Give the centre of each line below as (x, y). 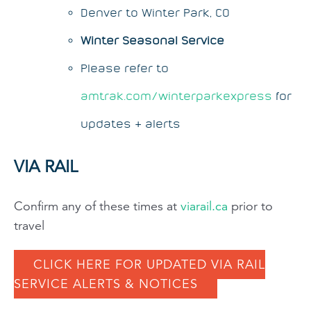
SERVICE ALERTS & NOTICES (106, 284)
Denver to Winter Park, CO (155, 12)
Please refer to (125, 68)
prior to (250, 206)
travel (29, 225)
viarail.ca (204, 206)
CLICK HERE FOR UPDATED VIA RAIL (149, 264)
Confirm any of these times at (97, 206)
